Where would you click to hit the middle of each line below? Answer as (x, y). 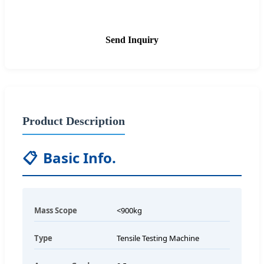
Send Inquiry (132, 39)
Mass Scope (56, 210)
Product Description (74, 121)
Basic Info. (80, 157)
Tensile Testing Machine (158, 238)
